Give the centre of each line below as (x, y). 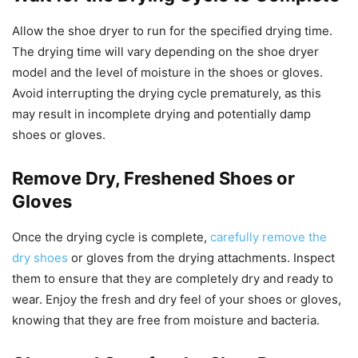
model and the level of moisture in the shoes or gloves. (167, 73)
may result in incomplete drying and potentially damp (161, 114)
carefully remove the (268, 237)
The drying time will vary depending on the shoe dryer (165, 52)
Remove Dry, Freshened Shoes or (153, 179)
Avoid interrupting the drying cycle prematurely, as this (167, 93)
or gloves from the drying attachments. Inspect (201, 258)
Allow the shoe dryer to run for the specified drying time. (172, 31)
